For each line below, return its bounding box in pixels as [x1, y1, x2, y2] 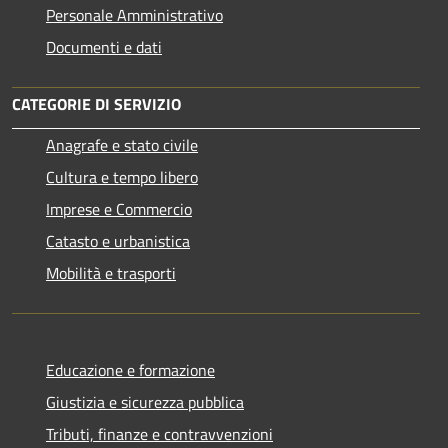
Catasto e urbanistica [46, 228, 190, 253]
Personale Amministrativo [46, 2, 223, 27]
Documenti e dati [46, 34, 162, 59]
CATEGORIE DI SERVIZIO [12, 91, 181, 116]
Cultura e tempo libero [46, 164, 198, 189]
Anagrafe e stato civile [46, 132, 198, 157]
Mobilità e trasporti [46, 260, 176, 285]
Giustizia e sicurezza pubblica [46, 389, 244, 414]
